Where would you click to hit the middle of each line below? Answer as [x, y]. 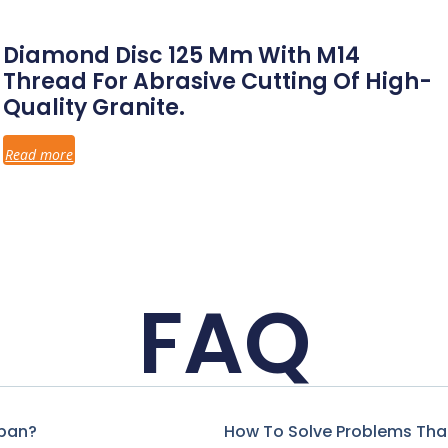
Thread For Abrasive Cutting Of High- [218, 82]
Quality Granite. [94, 108]
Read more [39, 155]
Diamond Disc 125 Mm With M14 [182, 56]
